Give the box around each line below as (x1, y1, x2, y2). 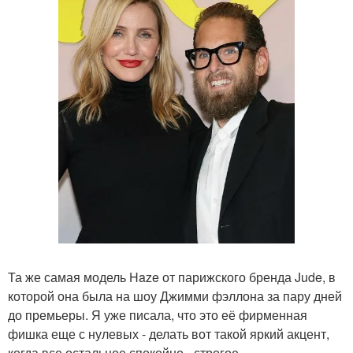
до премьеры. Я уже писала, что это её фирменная (8, 306, 307, 324)
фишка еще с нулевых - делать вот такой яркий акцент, (8, 325, 329, 343)
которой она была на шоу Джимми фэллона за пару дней (8, 287, 342, 305)
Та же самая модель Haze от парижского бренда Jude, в (8, 268, 336, 286)
